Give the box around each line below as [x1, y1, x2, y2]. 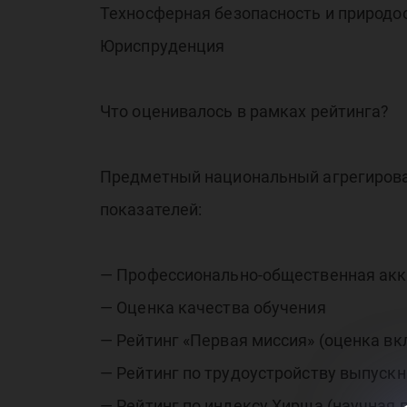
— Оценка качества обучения [100, 298, 326, 317]
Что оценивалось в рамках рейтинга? [100, 102, 390, 121]
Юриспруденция [100, 36, 225, 55]
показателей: [100, 200, 203, 219]
